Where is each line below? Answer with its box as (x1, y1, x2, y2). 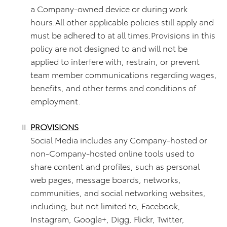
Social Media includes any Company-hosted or (30, 134, 207, 145)
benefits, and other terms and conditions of (30, 82, 196, 93)
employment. (30, 95, 81, 106)
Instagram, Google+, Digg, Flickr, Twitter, (30, 213, 184, 224)
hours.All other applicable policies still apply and (30, 16, 214, 27)
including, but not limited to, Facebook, (30, 200, 180, 211)
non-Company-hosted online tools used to (30, 147, 195, 159)
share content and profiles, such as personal (30, 160, 200, 172)
